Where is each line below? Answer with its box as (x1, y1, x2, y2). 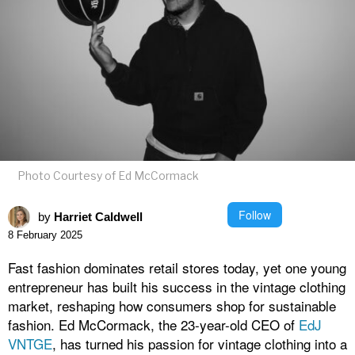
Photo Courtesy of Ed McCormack (17, 168, 200, 182)
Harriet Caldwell (54, 210, 143, 224)
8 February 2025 (8, 229, 82, 242)
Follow (239, 206, 271, 223)
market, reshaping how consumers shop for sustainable (8, 296, 336, 316)
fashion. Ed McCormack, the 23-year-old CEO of (8, 315, 299, 335)
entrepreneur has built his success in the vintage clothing (8, 277, 345, 297)
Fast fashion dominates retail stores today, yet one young (8, 258, 346, 278)
